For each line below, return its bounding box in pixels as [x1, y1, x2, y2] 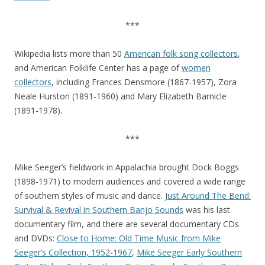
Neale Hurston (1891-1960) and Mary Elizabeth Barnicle [14, 91, 227, 102]
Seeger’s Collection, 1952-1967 [14, 247, 132, 258]
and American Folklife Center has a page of [14, 62, 182, 73]
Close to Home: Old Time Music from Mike [57, 232, 221, 244]
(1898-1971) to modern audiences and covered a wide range [14, 176, 245, 187]
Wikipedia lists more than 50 [14, 48, 124, 59]
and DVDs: [14, 232, 57, 244]
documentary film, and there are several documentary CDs [14, 218, 239, 230]
